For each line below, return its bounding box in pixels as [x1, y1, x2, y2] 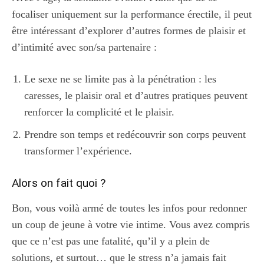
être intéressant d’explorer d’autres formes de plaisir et [12, 24, 246, 37]
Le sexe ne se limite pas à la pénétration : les [24, 72, 216, 85]
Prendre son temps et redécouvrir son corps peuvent [24, 128, 246, 140]
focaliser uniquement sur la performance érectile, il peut [12, 8, 252, 20]
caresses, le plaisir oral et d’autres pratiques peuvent [24, 89, 247, 101]
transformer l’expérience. [24, 144, 132, 157]
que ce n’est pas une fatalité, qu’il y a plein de [12, 235, 210, 247]
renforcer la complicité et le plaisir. [24, 105, 174, 118]
